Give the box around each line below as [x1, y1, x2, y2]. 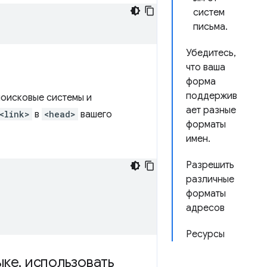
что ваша [186, 61, 225, 73]
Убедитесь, [186, 47, 236, 59]
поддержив [186, 90, 237, 102]
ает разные [186, 104, 236, 116]
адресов [186, 202, 225, 214]
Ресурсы [186, 228, 225, 240]
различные [186, 173, 234, 185]
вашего [78, 108, 112, 120]
